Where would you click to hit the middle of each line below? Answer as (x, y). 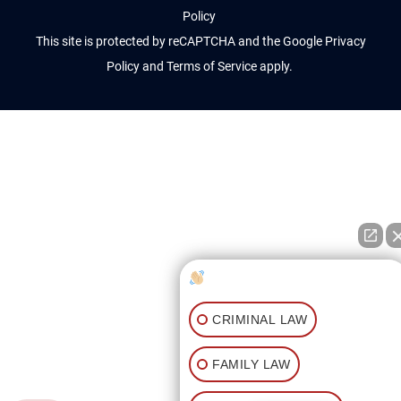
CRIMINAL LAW (260, 319)
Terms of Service (211, 67)
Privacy (345, 42)
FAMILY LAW (251, 364)
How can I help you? (272, 278)
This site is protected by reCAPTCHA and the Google (179, 42)
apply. (277, 67)
